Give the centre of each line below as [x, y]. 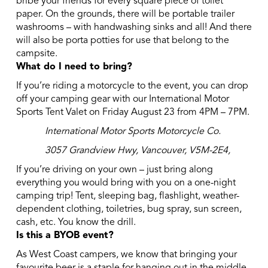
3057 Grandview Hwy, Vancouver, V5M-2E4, [123, 151]
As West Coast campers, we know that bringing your [126, 255]
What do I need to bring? [74, 67]
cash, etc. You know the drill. [76, 223]
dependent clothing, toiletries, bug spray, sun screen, [129, 210]
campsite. [36, 54]
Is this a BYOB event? [65, 236]
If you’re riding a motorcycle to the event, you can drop [132, 86]
